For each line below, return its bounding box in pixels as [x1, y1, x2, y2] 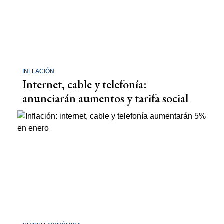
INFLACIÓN [22, 68, 54, 75]
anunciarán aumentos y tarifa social [22, 90, 188, 106]
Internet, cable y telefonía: [22, 76, 147, 92]
